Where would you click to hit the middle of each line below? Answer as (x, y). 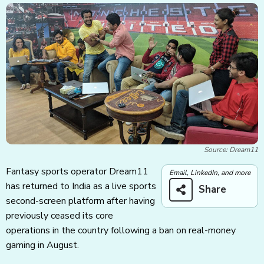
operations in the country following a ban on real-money (121, 231)
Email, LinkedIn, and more (210, 173)
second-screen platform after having (80, 201)
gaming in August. (42, 245)
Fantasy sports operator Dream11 (77, 172)
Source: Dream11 (231, 150)
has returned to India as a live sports (81, 187)
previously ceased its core (60, 216)
